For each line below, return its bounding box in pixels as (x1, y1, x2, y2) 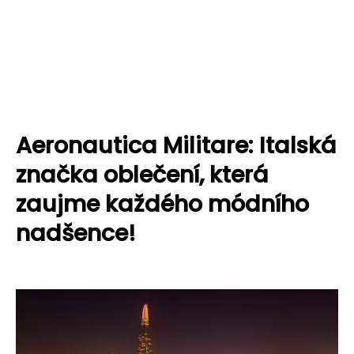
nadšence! (16, 217, 136, 249)
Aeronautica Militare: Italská (16, 130, 337, 161)
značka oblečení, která (16, 159, 269, 190)
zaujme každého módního (16, 188, 309, 220)
